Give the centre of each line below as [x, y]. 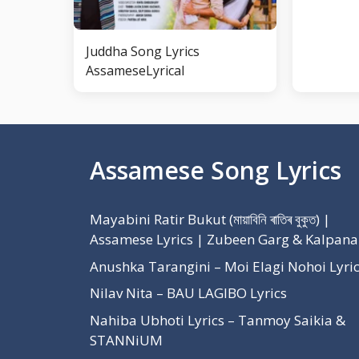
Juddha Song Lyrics [143, 51]
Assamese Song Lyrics [216, 170]
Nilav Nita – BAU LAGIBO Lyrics [188, 293]
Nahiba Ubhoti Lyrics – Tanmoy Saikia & [218, 320]
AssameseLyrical [135, 71]
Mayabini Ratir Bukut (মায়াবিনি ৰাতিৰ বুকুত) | [210, 219]
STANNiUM [126, 340]
